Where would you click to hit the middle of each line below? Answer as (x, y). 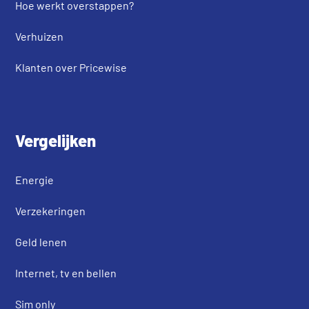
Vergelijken (56, 140)
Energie (35, 179)
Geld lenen (41, 241)
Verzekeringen (51, 210)
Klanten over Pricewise (71, 67)
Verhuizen (40, 36)
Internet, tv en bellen (66, 272)
